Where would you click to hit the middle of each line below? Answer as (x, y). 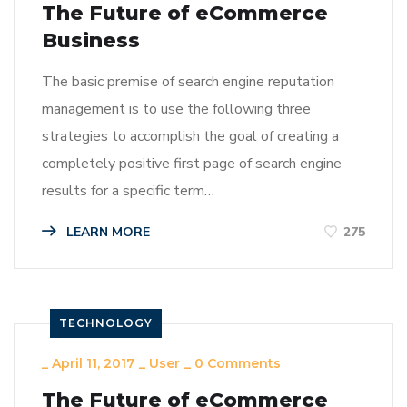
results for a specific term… (128, 190)
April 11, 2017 (93, 363)
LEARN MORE (106, 232)
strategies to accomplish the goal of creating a (190, 136)
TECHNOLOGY (106, 323)
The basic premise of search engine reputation (188, 81)
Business (91, 40)
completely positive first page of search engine (192, 163)
